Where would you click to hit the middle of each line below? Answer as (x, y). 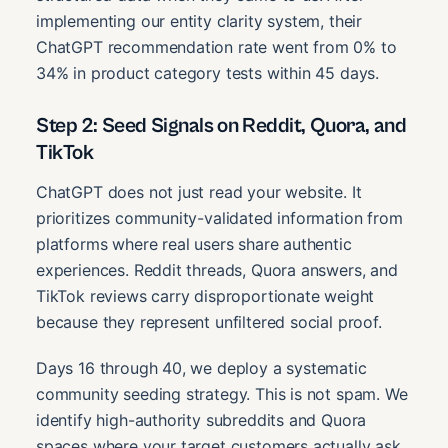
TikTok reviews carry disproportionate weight (205, 296)
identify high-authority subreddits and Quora (201, 420)
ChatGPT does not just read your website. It (199, 192)
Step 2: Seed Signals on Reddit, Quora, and (221, 125)
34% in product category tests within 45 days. (208, 73)
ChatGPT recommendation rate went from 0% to (216, 47)
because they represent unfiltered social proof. (209, 322)
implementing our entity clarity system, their (199, 21)
